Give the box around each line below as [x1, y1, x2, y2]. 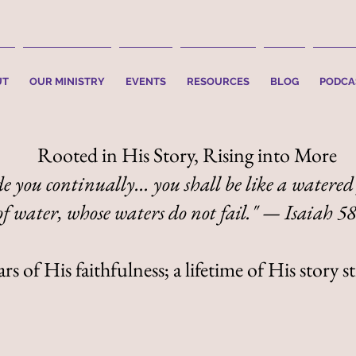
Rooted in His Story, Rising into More [37, 141, 337, 168]
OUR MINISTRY [29, 75, 105, 87]
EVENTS [126, 75, 166, 87]
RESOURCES [187, 75, 250, 87]
